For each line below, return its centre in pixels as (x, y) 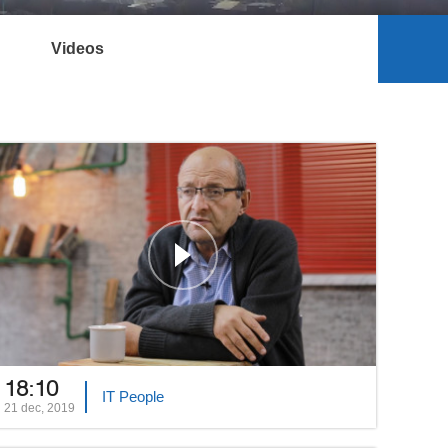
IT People (133, 397)
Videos (77, 49)
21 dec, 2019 (40, 408)
